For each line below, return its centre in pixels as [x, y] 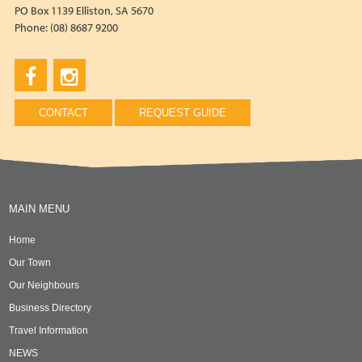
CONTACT [63, 112]
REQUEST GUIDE [182, 112]
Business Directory [51, 307]
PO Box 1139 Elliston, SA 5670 [84, 10]
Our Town [30, 262]
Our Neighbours [44, 285]
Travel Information [49, 330]
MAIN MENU [40, 208]
